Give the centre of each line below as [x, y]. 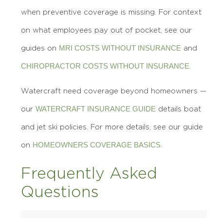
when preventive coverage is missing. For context [111, 12]
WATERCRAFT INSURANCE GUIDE [96, 109]
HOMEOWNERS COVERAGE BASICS [97, 145]
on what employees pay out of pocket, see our [106, 30]
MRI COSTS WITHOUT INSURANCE [120, 48]
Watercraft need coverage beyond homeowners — [114, 91]
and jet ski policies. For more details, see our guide [112, 127]
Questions [60, 191]
